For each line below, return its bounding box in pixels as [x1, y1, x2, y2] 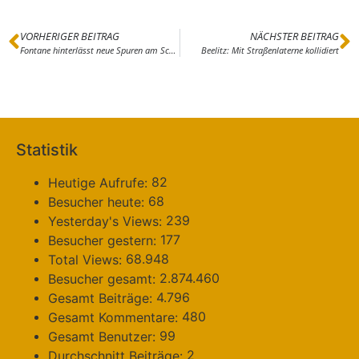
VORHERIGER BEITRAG [20, 28, 119, 43]
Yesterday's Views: [48, 213, 166, 230]
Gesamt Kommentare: [48, 309, 182, 326]
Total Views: [48, 252, 126, 268]
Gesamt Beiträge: [48, 290, 156, 307]
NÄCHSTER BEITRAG [250, 28, 339, 43]
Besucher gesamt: [48, 271, 159, 288]
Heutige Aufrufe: [48, 175, 151, 192]
